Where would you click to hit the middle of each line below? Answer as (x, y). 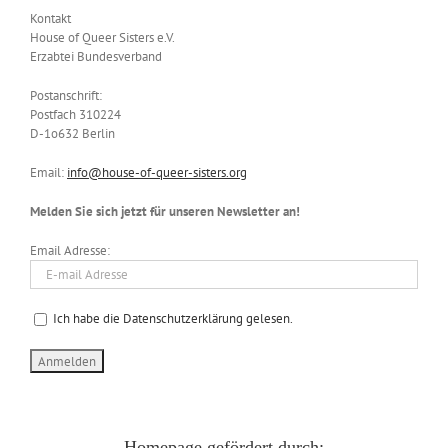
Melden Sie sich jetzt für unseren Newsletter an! (165, 211)
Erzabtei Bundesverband (96, 56)
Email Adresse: (70, 250)
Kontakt (50, 18)
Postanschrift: (66, 95)
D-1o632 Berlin (72, 133)
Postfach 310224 (75, 114)
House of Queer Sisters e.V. (102, 37)
